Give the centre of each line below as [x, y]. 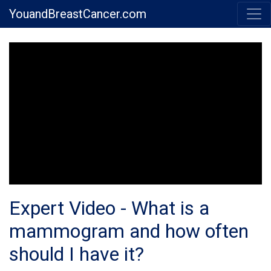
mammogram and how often [129, 231]
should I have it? [77, 254]
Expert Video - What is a [109, 208]
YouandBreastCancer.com [78, 14]
